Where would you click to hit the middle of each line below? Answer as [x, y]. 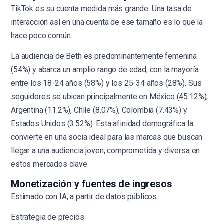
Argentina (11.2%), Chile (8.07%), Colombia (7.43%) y [99, 110]
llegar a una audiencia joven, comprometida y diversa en [106, 151]
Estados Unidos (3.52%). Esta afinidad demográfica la [102, 124]
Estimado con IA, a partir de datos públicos [84, 197]
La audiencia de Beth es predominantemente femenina [104, 56]
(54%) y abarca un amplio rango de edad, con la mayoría [105, 70]
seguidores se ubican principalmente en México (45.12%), [110, 97]
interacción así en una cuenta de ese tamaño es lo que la [107, 22]
